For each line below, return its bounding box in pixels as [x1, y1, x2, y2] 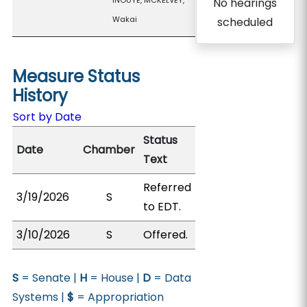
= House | [87, 270, 143, 286]
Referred [143, 180, 192, 195]
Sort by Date [13, 109, 82, 125]
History [12, 84, 69, 107]
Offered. [143, 227, 188, 243]
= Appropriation [74, 289, 164, 305]
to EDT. [143, 199, 182, 214]
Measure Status [12, 65, 140, 88]
